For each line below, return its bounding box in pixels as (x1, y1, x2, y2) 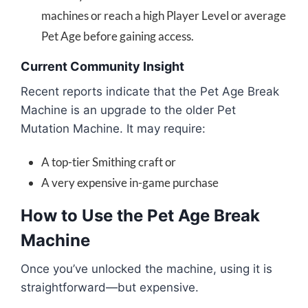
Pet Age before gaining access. (41, 28, 194, 43)
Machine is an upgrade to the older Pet (21, 102, 236, 117)
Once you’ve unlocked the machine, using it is (21, 261, 272, 276)
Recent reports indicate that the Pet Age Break (21, 84, 279, 98)
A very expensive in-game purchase (41, 175, 219, 190)
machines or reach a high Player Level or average (41, 8, 286, 23)
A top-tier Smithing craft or (41, 154, 176, 169)
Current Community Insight (21, 58, 184, 74)
